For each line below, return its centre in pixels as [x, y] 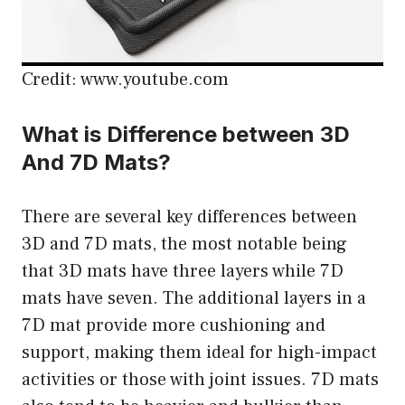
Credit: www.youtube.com [125, 79]
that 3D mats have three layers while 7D [183, 271]
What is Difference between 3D [186, 134]
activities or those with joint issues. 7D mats [200, 379]
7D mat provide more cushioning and [174, 325]
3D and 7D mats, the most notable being [184, 244]
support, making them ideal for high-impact [199, 352]
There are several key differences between [189, 217]
